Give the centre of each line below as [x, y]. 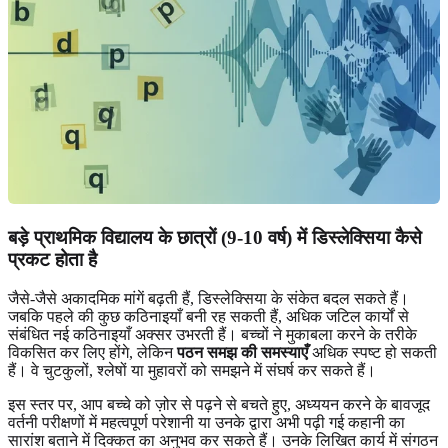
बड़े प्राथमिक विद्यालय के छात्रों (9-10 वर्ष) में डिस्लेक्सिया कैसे [215, 237]
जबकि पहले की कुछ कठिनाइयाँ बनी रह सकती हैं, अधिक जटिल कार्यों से [208, 316]
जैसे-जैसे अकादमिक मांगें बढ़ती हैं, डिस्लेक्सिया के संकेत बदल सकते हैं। [208, 298]
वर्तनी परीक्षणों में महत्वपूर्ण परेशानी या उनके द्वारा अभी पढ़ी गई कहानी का [206, 422]
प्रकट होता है [52, 259]
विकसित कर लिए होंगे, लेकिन [92, 352]
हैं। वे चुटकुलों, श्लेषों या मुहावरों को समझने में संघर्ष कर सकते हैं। [192, 370]
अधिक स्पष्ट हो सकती [372, 352]
